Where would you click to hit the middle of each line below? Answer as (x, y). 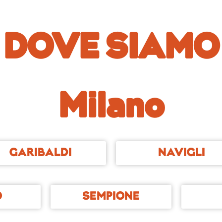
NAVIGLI (182, 153)
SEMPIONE (111, 196)
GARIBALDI (40, 153)
